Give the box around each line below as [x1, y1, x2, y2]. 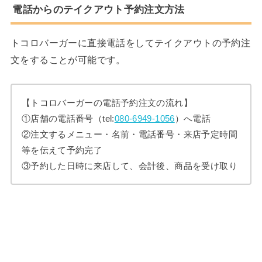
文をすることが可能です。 [10, 54, 126, 65]
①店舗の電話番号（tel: [21, 113, 115, 124]
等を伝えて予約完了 [21, 145, 103, 156]
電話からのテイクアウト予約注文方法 [12, 4, 185, 16]
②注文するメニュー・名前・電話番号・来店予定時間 [21, 129, 237, 140]
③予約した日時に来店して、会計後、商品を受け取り [21, 161, 237, 171]
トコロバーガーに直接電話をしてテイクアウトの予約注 [10, 37, 251, 49]
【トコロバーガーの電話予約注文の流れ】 [21, 98, 193, 108]
